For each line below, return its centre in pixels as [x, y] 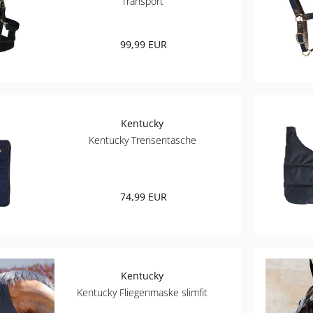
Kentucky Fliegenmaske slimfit [143, 293]
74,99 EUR [144, 197]
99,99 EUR [144, 45]
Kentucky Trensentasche [142, 140]
